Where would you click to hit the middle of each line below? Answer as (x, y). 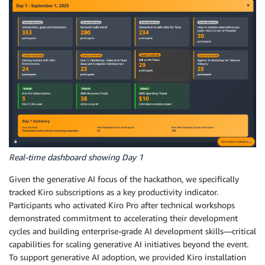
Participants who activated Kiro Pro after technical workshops (122, 205)
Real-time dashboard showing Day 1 (76, 157)
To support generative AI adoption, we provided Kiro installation (127, 257)
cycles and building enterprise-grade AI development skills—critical (132, 231)
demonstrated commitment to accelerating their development (123, 218)
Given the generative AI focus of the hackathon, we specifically (124, 179)
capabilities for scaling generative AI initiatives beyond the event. (129, 244)
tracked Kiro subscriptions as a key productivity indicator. (114, 192)
